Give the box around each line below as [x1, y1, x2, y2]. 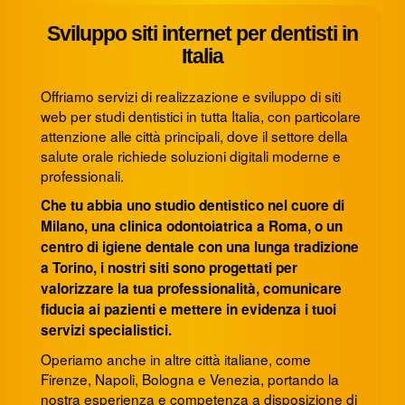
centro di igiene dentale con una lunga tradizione [41, 237, 359, 258]
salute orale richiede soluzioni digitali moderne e [41, 146, 341, 166]
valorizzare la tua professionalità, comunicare [41, 278, 342, 299]
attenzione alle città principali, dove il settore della [41, 126, 348, 146]
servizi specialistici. [41, 320, 172, 341]
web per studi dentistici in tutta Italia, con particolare [41, 106, 361, 127]
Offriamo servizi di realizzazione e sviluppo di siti [41, 86, 341, 107]
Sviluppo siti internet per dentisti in [47, 22, 358, 46]
